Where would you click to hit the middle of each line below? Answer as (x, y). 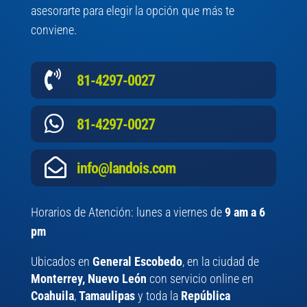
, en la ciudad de (220, 262)
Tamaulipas (107, 296)
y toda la (158, 296)
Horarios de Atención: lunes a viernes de (127, 212)
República (205, 296)
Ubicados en (61, 262)
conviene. (53, 30)
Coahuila (52, 296)
